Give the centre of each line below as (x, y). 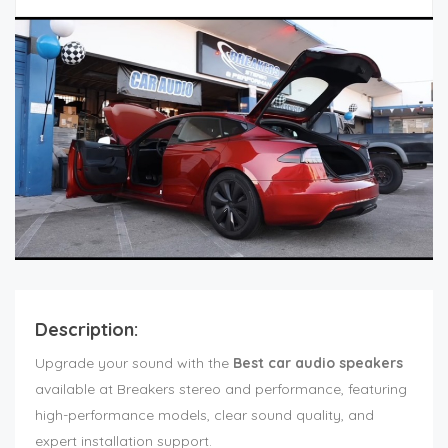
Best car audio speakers (318, 363)
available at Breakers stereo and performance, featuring (221, 389)
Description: (86, 330)
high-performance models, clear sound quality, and (204, 415)
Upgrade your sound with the (134, 363)
